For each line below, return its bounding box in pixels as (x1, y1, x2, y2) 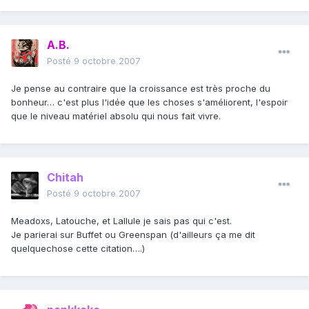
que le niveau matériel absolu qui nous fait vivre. (11, 110, 221, 122)
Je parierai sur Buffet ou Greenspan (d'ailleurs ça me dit (11, 229, 255, 241)
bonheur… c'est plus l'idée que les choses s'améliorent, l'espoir (11, 97, 288, 108)
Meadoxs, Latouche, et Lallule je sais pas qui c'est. (11, 215, 232, 227)
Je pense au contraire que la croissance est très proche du (11, 83, 270, 94)
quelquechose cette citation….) (11, 243, 145, 255)
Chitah (47, 170, 83, 185)
